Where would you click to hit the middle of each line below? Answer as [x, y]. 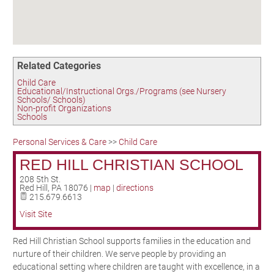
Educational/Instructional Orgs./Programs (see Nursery [122, 91]
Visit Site [36, 214]
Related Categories [59, 66]
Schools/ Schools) [51, 100]
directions [135, 188]
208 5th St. [40, 179]
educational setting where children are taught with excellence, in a [136, 267]
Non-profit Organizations [64, 108]
